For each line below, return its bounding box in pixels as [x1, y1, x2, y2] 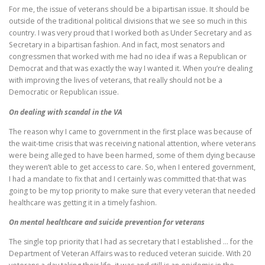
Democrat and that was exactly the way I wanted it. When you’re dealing [9, 63, 253, 74]
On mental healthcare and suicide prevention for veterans [9, 216, 205, 227]
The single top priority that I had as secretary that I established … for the [9, 236, 253, 247]
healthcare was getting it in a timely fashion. [9, 197, 157, 208]
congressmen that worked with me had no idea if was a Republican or [9, 51, 247, 62]
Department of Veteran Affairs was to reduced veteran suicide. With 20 [9, 248, 251, 258]
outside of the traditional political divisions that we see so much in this [9, 16, 247, 27]
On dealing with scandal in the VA [9, 106, 122, 117]
